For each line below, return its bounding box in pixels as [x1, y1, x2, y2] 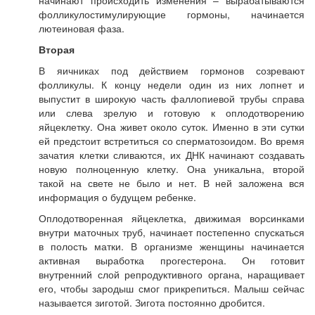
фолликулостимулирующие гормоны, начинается [39, 7, 304, 21]
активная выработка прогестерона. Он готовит [39, 253, 304, 267]
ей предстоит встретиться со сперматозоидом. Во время [39, 134, 304, 148]
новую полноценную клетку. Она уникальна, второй [39, 162, 304, 176]
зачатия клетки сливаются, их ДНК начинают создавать [39, 148, 304, 162]
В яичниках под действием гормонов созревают [39, 63, 304, 77]
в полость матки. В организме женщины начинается [39, 239, 304, 253]
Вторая [39, 42, 75, 56]
